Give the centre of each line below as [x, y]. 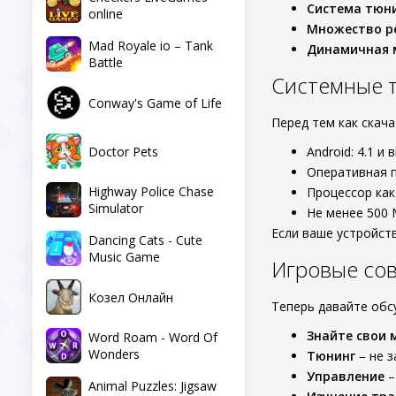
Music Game [124, 257]
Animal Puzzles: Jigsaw [152, 386]
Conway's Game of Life [155, 103]
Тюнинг [331, 356]
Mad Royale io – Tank [151, 46]
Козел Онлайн [131, 297]
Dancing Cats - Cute [145, 240]
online [106, 14]
